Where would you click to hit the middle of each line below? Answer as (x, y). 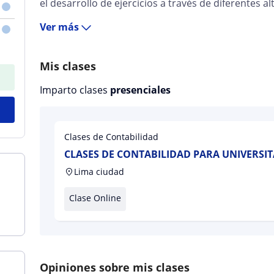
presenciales (141, 90)
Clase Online (95, 198)
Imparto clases (75, 90)
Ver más (60, 27)
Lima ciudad (99, 172)
